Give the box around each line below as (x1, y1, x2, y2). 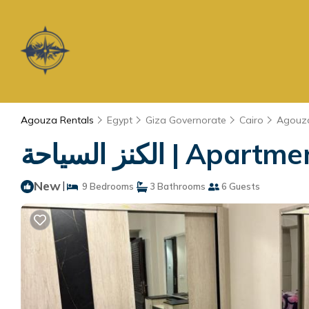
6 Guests (219, 181, 260, 192)
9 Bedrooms (78, 181, 134, 192)
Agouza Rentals (21, 114, 97, 126)
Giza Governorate (146, 114, 226, 126)
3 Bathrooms (148, 181, 206, 192)
